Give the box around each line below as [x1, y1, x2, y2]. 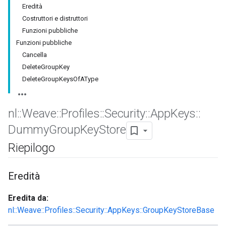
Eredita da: [8, 193, 48, 203]
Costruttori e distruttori [22, 15, 88, 22]
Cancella [22, 51, 47, 59]
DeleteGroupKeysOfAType [22, 75, 98, 83]
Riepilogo [8, 141, 55, 155]
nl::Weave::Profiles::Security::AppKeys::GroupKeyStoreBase [8, 205, 214, 215]
